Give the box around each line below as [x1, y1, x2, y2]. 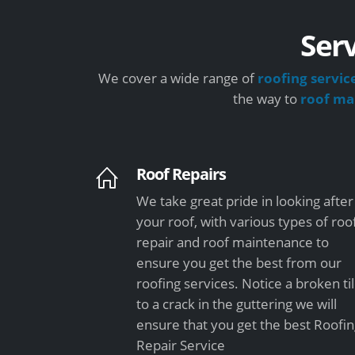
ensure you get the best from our [136, 253, 342, 272]
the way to [232, 89, 300, 108]
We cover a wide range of [97, 68, 258, 87]
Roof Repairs [136, 162, 227, 185]
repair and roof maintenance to [136, 232, 330, 251]
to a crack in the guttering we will [136, 294, 338, 313]
